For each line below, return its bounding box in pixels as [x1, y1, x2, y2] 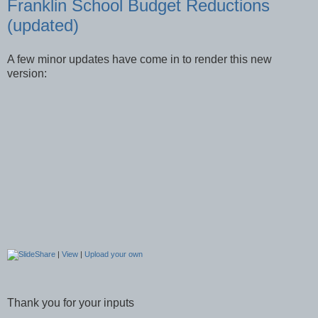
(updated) [7, 15, 79, 35]
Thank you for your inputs [7, 296, 134, 309]
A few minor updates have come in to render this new [7, 53, 272, 65]
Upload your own [84, 249, 143, 258]
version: [7, 67, 47, 79]
